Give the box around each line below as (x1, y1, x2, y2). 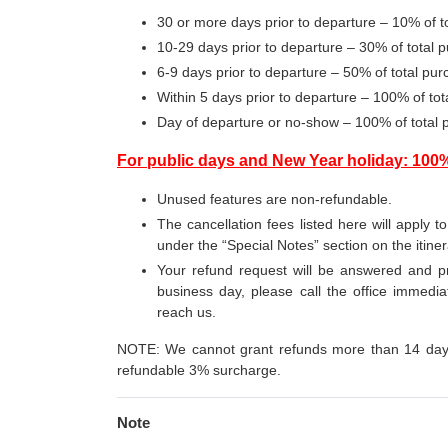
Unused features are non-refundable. (157, 191, 392, 208)
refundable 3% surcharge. (117, 362, 281, 379)
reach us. (157, 304, 216, 321)
